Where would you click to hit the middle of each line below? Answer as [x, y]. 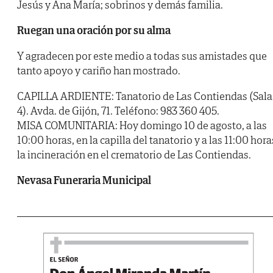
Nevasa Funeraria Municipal [84, 180]
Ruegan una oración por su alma [94, 30]
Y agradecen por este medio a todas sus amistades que [142, 56]
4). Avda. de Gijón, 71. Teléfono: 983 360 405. [118, 111]
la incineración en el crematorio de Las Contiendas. [134, 155]
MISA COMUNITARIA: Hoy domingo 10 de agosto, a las [142, 126]
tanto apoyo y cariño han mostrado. [99, 71]
